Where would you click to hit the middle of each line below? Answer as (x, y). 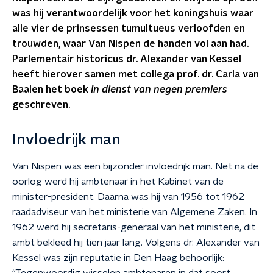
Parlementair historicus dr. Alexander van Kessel (127, 59)
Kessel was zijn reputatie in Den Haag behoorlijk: (118, 258)
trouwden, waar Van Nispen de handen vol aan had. (130, 44)
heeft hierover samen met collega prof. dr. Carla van (136, 74)
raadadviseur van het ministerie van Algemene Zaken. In (135, 212)
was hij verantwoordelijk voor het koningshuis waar (133, 13)
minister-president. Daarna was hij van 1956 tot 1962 (128, 197)
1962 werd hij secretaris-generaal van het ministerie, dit (134, 227)
